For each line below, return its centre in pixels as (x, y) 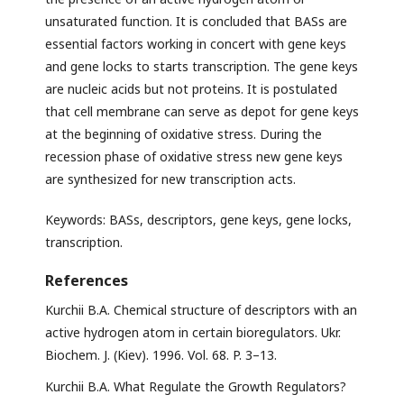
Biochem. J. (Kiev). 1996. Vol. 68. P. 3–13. (161, 355)
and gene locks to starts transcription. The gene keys (202, 67)
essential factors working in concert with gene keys (196, 44)
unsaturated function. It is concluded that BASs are (196, 22)
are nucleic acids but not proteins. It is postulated (191, 89)
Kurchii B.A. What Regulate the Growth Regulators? (196, 387)
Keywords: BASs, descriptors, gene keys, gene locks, (198, 220)
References (87, 281)
